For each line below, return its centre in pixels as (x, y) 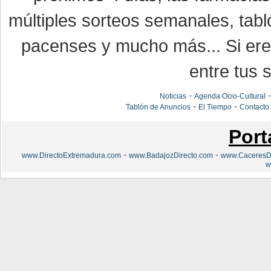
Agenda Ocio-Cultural (230, 96)
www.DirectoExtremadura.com (71, 155)
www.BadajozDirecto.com (171, 155)
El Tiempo (215, 107)
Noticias (173, 96)
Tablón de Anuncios (158, 107)
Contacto (254, 107)
